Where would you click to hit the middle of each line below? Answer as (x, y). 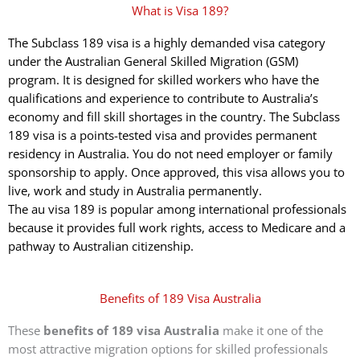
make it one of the (271, 330)
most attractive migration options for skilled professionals (168, 348)
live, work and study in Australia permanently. (135, 191)
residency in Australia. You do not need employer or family (170, 154)
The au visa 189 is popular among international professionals (177, 209)
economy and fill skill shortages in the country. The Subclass (174, 117)
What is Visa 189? (180, 11)
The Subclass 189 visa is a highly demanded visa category (167, 43)
